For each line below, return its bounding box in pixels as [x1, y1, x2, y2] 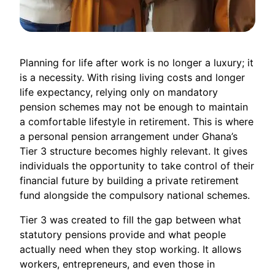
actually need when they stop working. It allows [20, 242, 241, 255]
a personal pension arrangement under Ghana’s [20, 130, 238, 142]
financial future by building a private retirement [20, 174, 239, 187]
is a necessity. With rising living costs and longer [20, 71, 245, 83]
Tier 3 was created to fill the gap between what [20, 213, 241, 226]
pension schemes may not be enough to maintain [20, 100, 248, 113]
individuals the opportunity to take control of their [20, 159, 254, 172]
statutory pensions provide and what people [20, 228, 226, 241]
